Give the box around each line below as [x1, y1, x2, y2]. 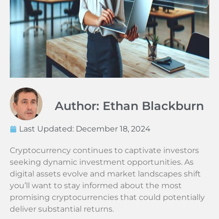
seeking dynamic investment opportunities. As [10, 157, 194, 167]
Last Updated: [19, 124, 76, 133]
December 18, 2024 [76, 124, 151, 133]
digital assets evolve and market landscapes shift [10, 169, 201, 178]
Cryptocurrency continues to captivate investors [10, 145, 199, 155]
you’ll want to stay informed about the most [10, 180, 182, 190]
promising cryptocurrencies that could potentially [10, 192, 205, 202]
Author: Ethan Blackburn [55, 98, 204, 113]
